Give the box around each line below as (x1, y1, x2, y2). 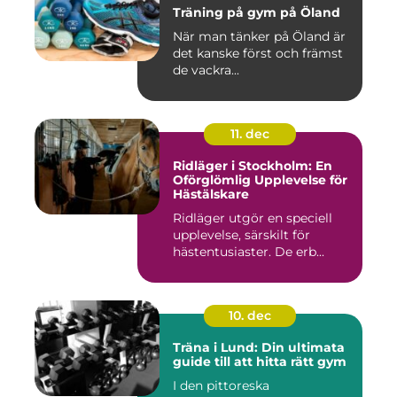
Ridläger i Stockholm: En (173, 157, 332, 174)
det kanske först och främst (173, 44, 343, 61)
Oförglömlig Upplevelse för (173, 171, 347, 188)
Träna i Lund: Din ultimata (173, 339, 345, 355)
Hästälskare (173, 185, 249, 202)
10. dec (229, 307, 271, 323)
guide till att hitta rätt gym (173, 353, 346, 370)
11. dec (230, 125, 269, 142)
